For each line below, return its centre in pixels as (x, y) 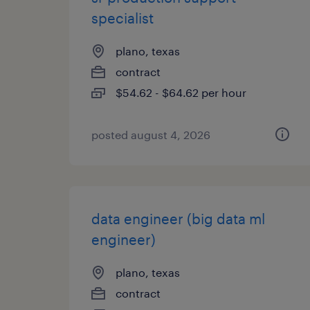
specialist (122, 18)
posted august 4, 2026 (151, 135)
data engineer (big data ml (178, 219)
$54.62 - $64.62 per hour (181, 92)
